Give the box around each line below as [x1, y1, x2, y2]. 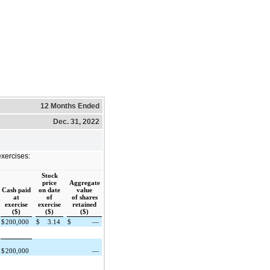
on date [39, 186, 60, 193]
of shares [71, 193, 98, 201]
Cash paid [2, 186, 31, 193]
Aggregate [69, 179, 100, 186]
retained [72, 201, 96, 208]
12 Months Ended [40, 101, 99, 110]
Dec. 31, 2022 [53, 117, 99, 126]
